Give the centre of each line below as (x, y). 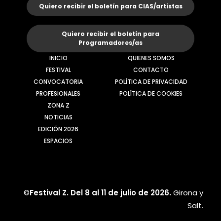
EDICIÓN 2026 (58, 129)
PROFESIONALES (58, 93)
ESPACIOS (58, 141)
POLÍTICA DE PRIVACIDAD (151, 82)
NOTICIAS (58, 117)
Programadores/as (110, 43)
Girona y (188, 193)
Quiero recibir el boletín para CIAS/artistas (110, 6)
